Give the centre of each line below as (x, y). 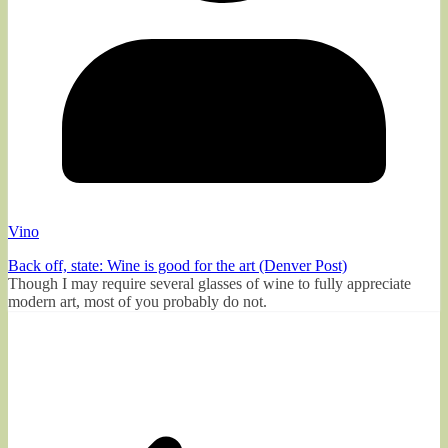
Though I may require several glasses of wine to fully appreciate (209, 283)
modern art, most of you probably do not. (137, 301)
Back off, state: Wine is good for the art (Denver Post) (177, 265)
